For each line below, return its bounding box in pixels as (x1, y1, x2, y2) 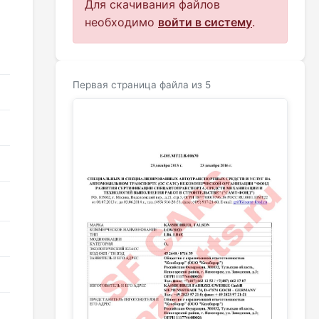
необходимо (85, 15, 158, 30)
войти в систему (158, 15, 252, 30)
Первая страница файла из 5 (73, 79, 211, 91)
